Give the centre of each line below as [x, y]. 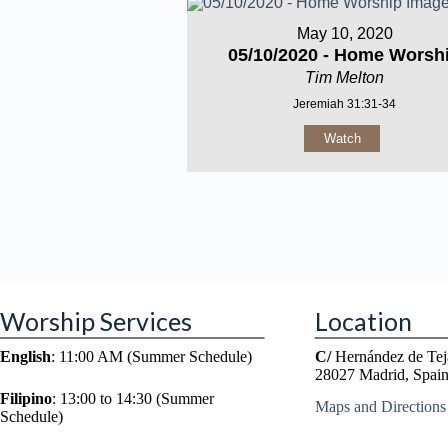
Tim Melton [345, 77]
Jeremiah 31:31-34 [345, 104]
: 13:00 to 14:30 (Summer [133, 398]
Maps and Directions [380, 406]
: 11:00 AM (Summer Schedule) [151, 356]
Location [363, 321]
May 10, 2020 [344, 33]
